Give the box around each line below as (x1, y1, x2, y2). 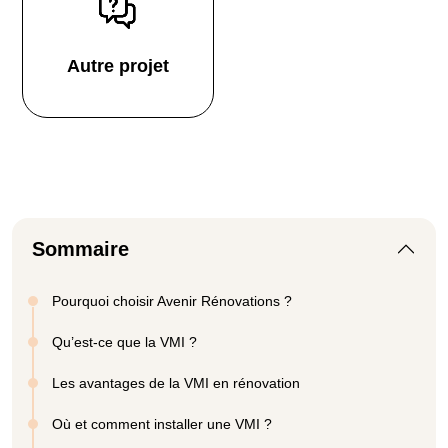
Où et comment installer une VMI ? (52, 415, 272, 432)
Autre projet (67, 55, 169, 76)
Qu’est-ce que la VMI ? (52, 333, 197, 350)
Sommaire (32, 237, 129, 260)
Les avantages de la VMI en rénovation (52, 374, 300, 391)
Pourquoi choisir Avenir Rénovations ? (52, 292, 292, 309)
